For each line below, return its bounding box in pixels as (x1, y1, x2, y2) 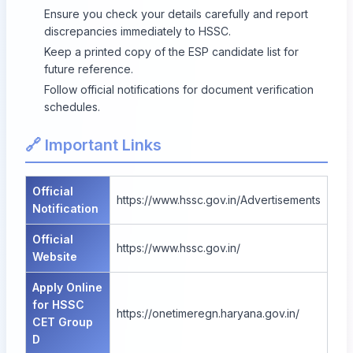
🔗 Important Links (25, 135, 162, 154)
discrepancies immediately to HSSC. (44, 24, 231, 38)
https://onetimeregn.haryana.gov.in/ (117, 306, 299, 320)
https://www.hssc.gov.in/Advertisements (117, 192, 321, 206)
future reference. (44, 61, 133, 76)
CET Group (32, 314, 93, 329)
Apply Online (32, 280, 102, 294)
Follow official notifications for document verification (44, 82, 314, 96)
